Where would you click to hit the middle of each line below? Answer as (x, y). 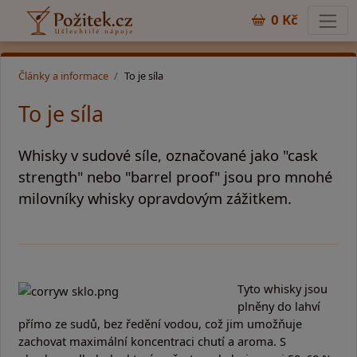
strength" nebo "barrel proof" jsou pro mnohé (175, 176)
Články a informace (63, 75)
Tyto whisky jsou (282, 288)
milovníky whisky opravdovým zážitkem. (155, 198)
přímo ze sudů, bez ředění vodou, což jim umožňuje (160, 323)
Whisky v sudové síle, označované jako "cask (168, 155)
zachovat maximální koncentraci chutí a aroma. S (152, 341)
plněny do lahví (279, 306)
